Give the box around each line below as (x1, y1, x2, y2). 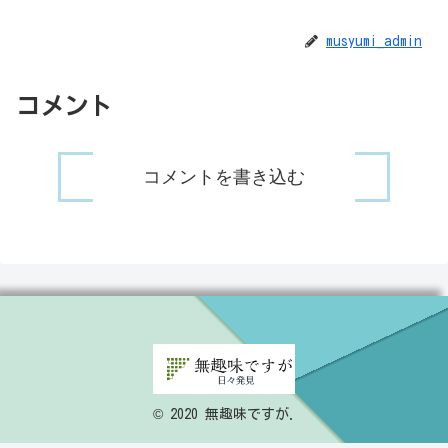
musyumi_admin (326, 34, 422, 49)
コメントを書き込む (142, 166, 305, 187)
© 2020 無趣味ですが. (152, 407, 296, 422)
